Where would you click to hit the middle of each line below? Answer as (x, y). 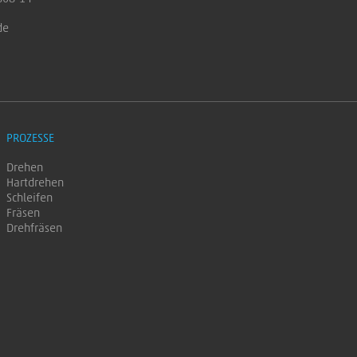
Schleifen (29, 198)
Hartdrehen (35, 183)
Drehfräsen (34, 228)
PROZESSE (30, 138)
